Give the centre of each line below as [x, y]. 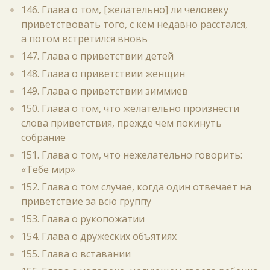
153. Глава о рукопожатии [83, 219]
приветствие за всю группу [86, 201]
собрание [43, 137]
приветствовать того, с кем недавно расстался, [134, 24]
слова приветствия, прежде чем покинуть [121, 123]
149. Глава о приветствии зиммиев [105, 91]
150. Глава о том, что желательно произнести [130, 108]
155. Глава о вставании [76, 254]
